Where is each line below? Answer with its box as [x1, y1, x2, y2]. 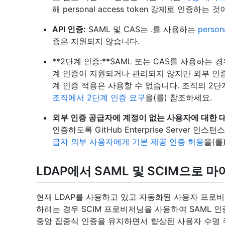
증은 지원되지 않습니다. [52, 36, 140, 46]
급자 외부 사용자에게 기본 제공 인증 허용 [52, 137, 204, 147]
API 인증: [52, 24, 86, 34]
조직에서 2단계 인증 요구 [52, 92, 145, 102]
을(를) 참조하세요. [145, 92, 212, 102]
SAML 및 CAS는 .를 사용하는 [86, 24, 198, 34]
